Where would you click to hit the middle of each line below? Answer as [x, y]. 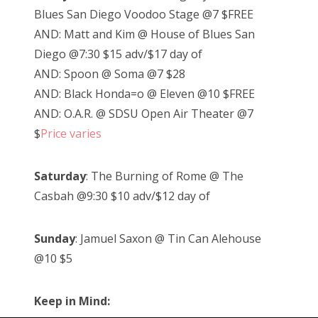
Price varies [71, 134]
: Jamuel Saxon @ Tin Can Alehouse [168, 239]
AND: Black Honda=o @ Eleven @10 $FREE [144, 94]
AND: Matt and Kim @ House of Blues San [144, 34]
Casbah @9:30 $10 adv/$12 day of [122, 196]
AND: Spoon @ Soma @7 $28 [110, 74]
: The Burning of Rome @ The [165, 176]
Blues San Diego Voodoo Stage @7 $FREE [144, 15]
